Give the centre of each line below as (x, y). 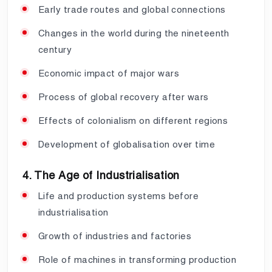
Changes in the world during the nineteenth (134, 33)
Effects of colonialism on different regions (133, 120)
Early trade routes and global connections (132, 9)
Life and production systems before (119, 195)
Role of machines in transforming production (138, 259)
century (55, 49)
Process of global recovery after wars (124, 97)
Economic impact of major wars (109, 73)
